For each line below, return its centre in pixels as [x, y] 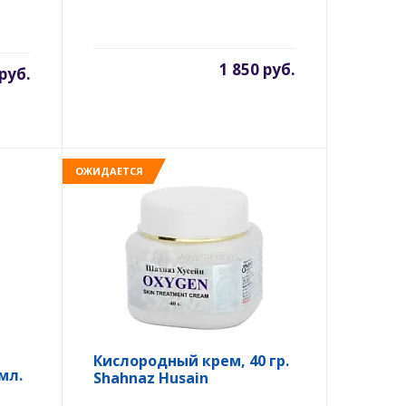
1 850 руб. [257, 69]
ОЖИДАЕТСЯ [109, 170]
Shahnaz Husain [150, 378]
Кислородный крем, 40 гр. [191, 361]
